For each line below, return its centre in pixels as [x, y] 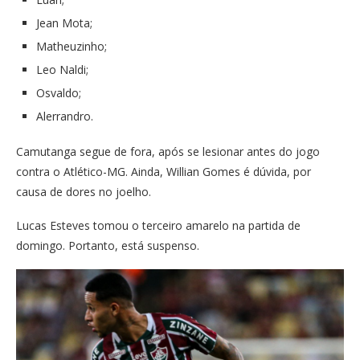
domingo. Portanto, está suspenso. [108, 245]
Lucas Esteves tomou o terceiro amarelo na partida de [158, 225]
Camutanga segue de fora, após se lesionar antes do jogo [168, 151]
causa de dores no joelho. [84, 192]
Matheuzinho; [73, 46]
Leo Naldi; [64, 70]
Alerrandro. [66, 116]
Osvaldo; [59, 93]
